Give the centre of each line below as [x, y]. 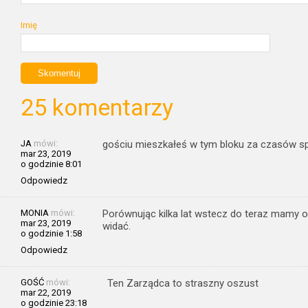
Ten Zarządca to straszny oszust [183, 283]
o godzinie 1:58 [51, 233]
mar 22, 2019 [46, 292]
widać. [117, 226]
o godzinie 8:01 [51, 164]
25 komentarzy [97, 107]
